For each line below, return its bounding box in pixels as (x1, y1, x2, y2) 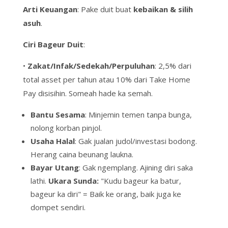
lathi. (30, 176, 48, 186)
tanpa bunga (146, 109, 190, 120)
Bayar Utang (30, 162, 79, 173)
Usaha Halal (30, 136, 75, 147)
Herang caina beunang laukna (30, 149, 132, 160)
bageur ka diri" (30, 189, 81, 199)
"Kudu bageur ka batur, (100, 176, 181, 186)
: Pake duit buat (77, 4, 133, 15)
